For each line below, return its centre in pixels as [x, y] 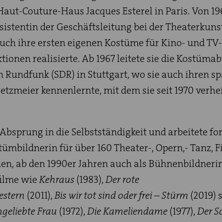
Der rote [123, 180]
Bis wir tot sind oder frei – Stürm [122, 195]
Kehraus [58, 180]
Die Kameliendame [128, 211]
